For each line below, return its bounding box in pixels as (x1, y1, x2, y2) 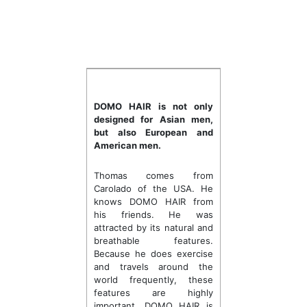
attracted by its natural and (93, 222, 214, 233)
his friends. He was (93, 209, 214, 220)
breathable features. (93, 235, 214, 246)
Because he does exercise (93, 248, 214, 259)
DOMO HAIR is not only (93, 101, 214, 112)
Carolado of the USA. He (93, 183, 214, 194)
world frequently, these (93, 274, 214, 285)
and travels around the (93, 261, 214, 272)
